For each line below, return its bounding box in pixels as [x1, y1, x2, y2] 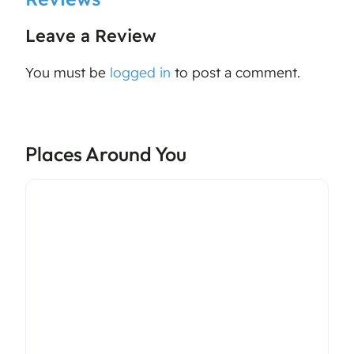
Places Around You [25, 141, 186, 167]
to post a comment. [171, 63, 300, 81]
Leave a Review [25, 24, 156, 46]
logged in [110, 63, 171, 81]
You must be [25, 63, 110, 81]
